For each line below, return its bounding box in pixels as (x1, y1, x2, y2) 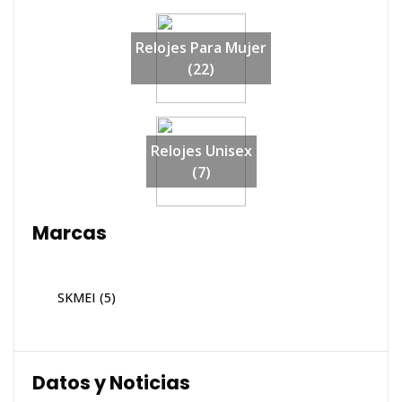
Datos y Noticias (32, 370, 190, 397)
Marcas (32, 220, 107, 247)
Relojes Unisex (150, 141, 252, 162)
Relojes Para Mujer (135, 38, 267, 58)
